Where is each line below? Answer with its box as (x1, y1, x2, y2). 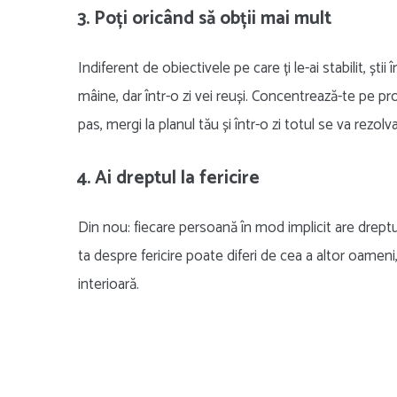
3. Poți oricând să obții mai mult (77, 4, 331, 35)
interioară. (78, 272, 139, 298)
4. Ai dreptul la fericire (77, 163, 260, 194)
